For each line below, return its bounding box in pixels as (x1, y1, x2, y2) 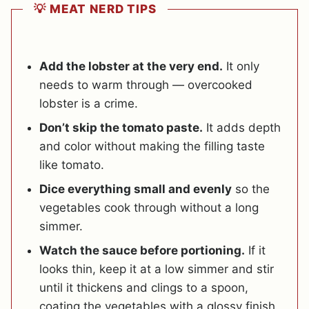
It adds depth (203, 121, 281, 135)
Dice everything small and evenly (39, 182, 232, 197)
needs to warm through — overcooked (39, 78, 252, 92)
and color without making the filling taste (39, 139, 265, 154)
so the (232, 182, 270, 197)
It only (223, 59, 259, 74)
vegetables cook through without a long (39, 201, 259, 215)
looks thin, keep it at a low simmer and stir (39, 262, 274, 277)
